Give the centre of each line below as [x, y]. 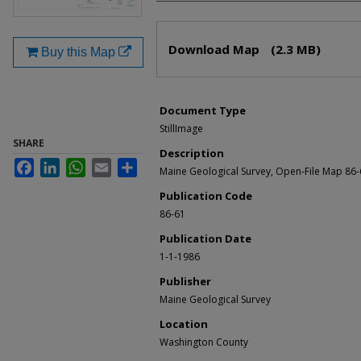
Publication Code [206, 196]
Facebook [56, 165]
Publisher [185, 282]
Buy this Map [78, 52]
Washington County [204, 342]
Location [184, 324]
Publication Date [205, 239]
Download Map [216, 50]
